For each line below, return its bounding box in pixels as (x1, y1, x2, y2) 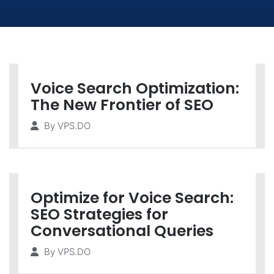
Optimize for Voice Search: (31, 187, 234, 209)
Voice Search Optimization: (31, 78, 239, 99)
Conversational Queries (31, 220, 213, 242)
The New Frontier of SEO (31, 94, 213, 116)
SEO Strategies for (31, 204, 168, 225)
